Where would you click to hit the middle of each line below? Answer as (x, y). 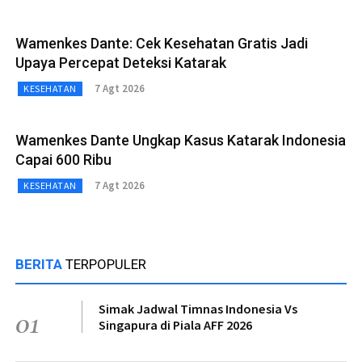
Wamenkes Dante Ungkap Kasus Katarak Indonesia (181, 140)
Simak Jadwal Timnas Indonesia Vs (198, 308)
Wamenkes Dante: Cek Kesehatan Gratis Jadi (162, 43)
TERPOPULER (106, 264)
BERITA (40, 264)
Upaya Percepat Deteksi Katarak (121, 62)
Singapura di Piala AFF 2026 (175, 324)
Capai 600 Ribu (63, 159)
